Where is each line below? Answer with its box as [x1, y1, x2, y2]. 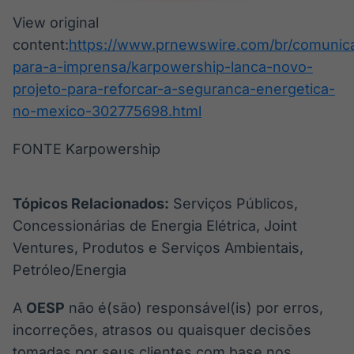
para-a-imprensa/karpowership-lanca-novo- [13, 58, 313, 75]
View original [13, 13, 99, 31]
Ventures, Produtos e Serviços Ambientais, [13, 239, 303, 256]
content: [13, 36, 69, 53]
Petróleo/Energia [13, 261, 126, 278]
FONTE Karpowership [13, 140, 160, 157]
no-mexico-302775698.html [13, 102, 201, 119]
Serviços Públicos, [169, 194, 298, 212]
